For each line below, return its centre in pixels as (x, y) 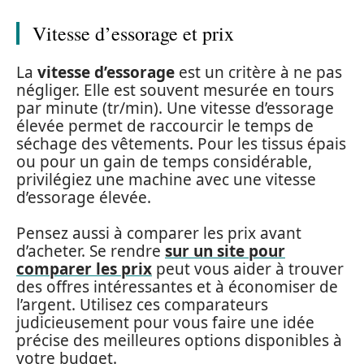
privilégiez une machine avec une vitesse (166, 179)
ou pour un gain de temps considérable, (164, 161)
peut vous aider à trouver (248, 269)
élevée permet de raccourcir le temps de (165, 126)
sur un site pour (225, 251)
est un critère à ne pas (258, 72)
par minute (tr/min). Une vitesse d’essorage (175, 108)
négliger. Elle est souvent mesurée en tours (175, 90)
